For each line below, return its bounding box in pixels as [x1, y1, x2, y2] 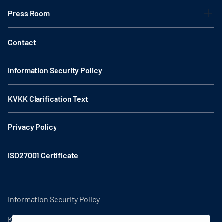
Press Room [8, 8, 50, 18]
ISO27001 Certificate [8, 150, 79, 160]
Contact [8, 37, 36, 47]
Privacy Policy [8, 122, 57, 131]
